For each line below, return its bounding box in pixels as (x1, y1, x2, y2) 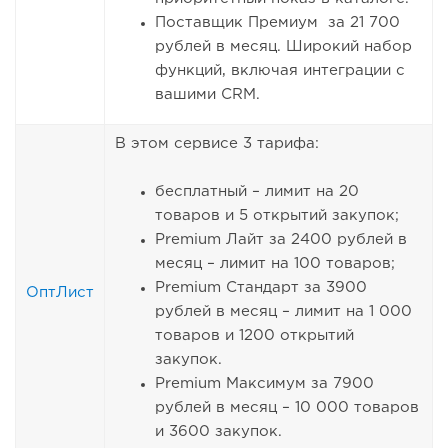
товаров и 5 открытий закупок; (155, 209, 399, 223)
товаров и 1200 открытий (155, 329, 354, 343)
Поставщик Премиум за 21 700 (155, 16, 400, 30)
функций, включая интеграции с (155, 64, 405, 78)
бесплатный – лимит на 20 (155, 185, 359, 199)
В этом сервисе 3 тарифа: (115, 137, 319, 151)
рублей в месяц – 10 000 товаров (155, 401, 419, 415)
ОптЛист (26, 286, 94, 300)
